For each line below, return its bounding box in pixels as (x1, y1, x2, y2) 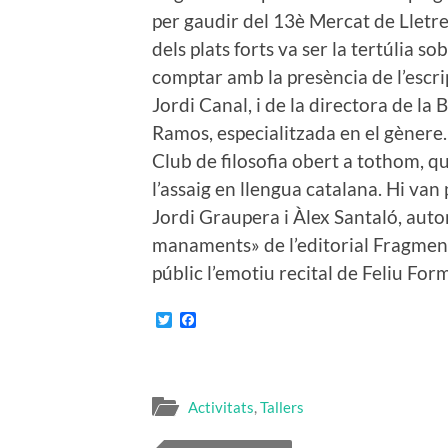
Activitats (188, 397, 254, 416)
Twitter (172, 310, 222, 330)
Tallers (260, 397, 304, 416)
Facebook (196, 310, 263, 330)
